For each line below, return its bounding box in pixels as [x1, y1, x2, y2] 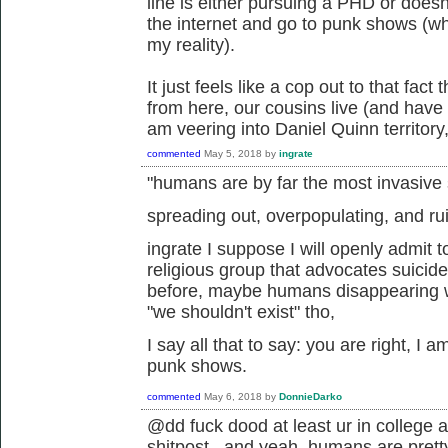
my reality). [147, 34, 235, 55]
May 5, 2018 [204, 147, 262, 159]
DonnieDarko [279, 390, 342, 402]
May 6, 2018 [204, 390, 262, 402]
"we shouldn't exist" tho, [147, 301, 335, 322]
